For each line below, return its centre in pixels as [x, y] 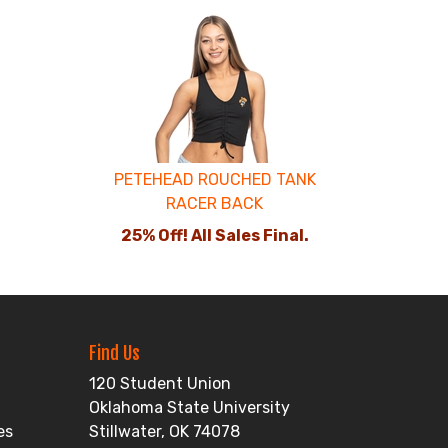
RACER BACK [215, 203]
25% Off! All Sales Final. [214, 235]
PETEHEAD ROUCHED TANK [214, 179]
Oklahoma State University [190, 407]
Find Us [115, 353]
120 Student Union [160, 383]
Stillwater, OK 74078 [165, 431]
